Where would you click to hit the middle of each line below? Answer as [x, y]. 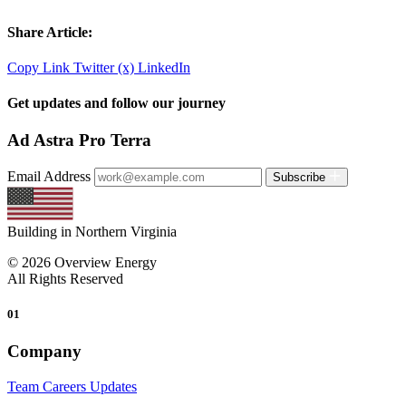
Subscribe [301, 178]
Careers [66, 387]
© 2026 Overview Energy [82, 263]
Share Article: [50, 32]
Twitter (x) [106, 67]
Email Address [49, 177]
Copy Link [40, 67]
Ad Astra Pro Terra [79, 140]
